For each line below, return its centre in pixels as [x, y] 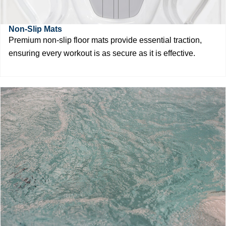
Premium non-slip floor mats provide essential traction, [105, 40]
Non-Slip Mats [35, 29]
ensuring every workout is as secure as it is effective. [102, 53]
